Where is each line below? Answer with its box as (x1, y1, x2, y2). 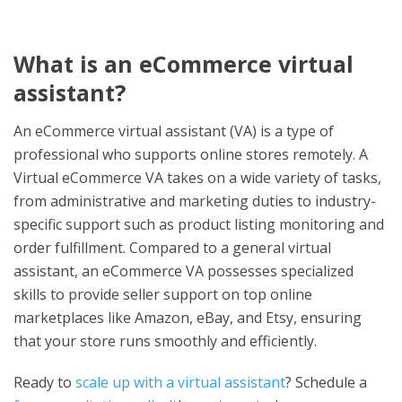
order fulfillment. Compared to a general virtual (13, 237, 331, 258)
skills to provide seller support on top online (13, 284, 312, 304)
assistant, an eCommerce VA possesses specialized (13, 260, 354, 281)
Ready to (13, 371, 75, 392)
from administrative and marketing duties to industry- (13, 190, 376, 211)
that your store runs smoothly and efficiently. (13, 330, 317, 351)
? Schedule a (285, 371, 367, 392)
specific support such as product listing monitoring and (13, 214, 384, 234)
